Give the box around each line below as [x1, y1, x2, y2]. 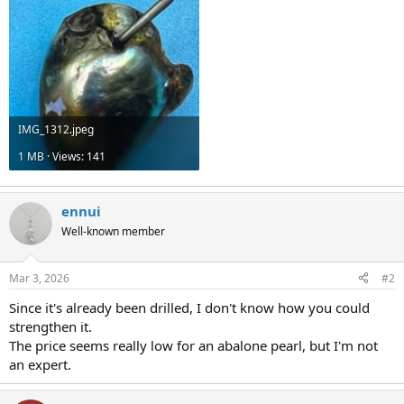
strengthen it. [9, 317, 92, 335]
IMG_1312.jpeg [18, 121, 94, 137]
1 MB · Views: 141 [18, 148, 106, 164]
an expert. [9, 354, 71, 373]
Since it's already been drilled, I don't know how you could [9, 298, 370, 317]
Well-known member [61, 224, 165, 239]
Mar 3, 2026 [9, 270, 69, 286]
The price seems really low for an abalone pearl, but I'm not [9, 335, 378, 354]
